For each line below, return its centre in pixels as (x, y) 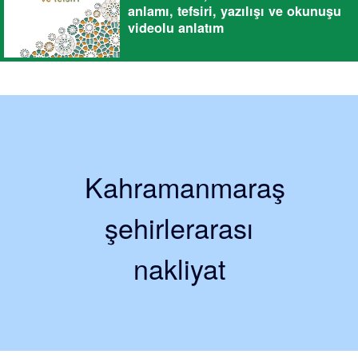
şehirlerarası (179, 227)
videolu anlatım (176, 28)
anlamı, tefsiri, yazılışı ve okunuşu (235, 11)
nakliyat (179, 268)
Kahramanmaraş (185, 186)
